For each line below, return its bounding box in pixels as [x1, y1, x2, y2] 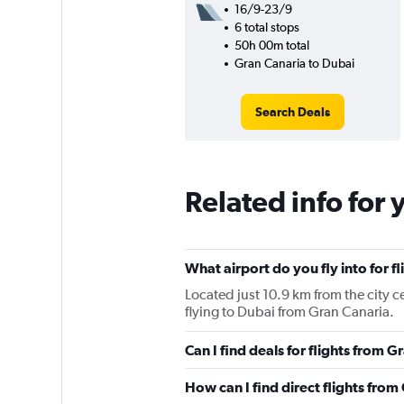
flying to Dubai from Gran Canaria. [184, 303, 394, 320]
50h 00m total [234, 38, 309, 52]
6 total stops [234, 20, 299, 34]
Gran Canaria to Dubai [234, 56, 354, 70]
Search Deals [254, 105, 330, 119]
